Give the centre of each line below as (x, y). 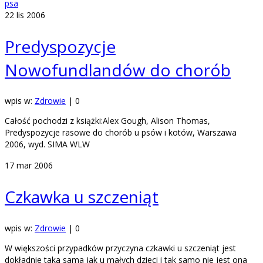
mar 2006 (33, 166)
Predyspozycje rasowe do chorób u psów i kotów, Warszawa (121, 133)
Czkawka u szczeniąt (82, 197)
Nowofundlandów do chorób (118, 70)
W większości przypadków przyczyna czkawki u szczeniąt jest (120, 248)
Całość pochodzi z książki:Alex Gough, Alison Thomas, (107, 121)
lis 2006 (30, 15)
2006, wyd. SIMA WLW (47, 144)
